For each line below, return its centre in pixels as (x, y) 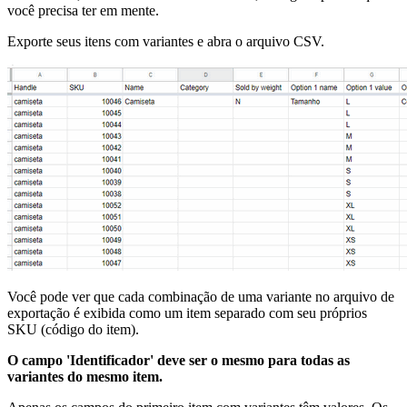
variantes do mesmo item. (85, 376)
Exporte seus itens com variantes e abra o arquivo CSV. (166, 41)
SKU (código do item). (73, 329)
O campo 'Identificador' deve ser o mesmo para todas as (179, 360)
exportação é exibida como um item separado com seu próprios (187, 313)
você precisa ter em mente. (83, 10)
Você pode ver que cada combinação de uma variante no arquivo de (201, 296)
